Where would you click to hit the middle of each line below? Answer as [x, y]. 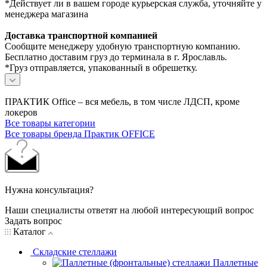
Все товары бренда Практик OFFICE [80, 134]
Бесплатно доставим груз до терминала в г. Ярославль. [116, 57]
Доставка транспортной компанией [81, 36]
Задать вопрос [33, 221]
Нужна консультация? [49, 190]
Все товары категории [50, 123]
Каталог [30, 232]
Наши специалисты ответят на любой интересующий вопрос [129, 210]
